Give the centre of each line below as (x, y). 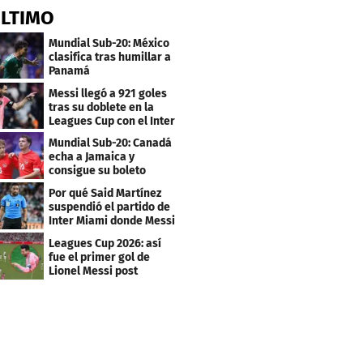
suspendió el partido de (110, 207)
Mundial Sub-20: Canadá (111, 143)
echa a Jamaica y (92, 157)
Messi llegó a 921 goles (108, 93)
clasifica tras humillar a (110, 57)
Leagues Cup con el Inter (112, 121)
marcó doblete (87, 235)
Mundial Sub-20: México (109, 43)
